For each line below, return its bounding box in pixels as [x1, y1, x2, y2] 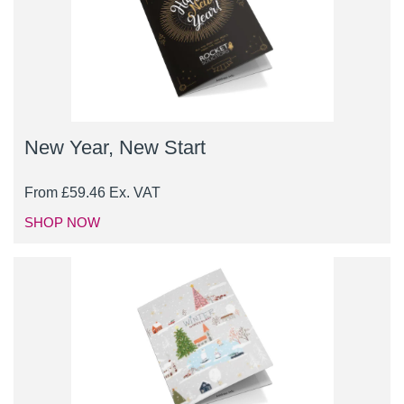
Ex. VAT [109, 185, 161, 201]
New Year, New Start [24, 136, 206, 160]
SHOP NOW [24, 215, 100, 231]
